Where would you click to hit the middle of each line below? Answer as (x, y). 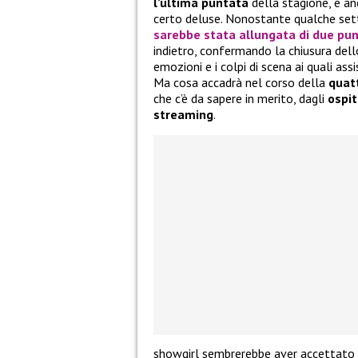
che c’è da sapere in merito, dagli (241, 99)
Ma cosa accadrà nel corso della (241, 83)
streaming (183, 115)
